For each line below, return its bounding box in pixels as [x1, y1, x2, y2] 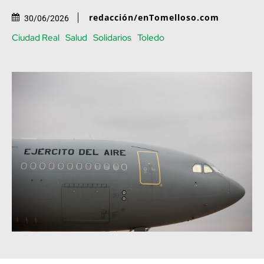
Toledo [137, 31, 164, 44]
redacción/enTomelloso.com [89, 12, 219, 24]
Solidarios [93, 31, 131, 44]
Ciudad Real [12, 31, 60, 44]
